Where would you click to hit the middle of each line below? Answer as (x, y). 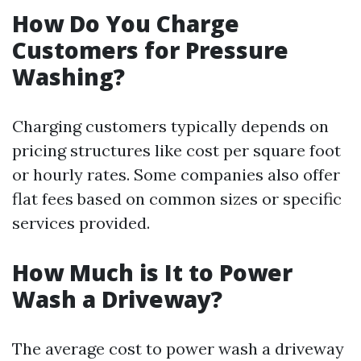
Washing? (68, 77)
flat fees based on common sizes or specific (177, 199)
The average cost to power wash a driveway (178, 349)
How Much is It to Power (152, 272)
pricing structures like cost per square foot (176, 150)
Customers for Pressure (150, 50)
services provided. (81, 223)
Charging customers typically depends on (170, 126)
